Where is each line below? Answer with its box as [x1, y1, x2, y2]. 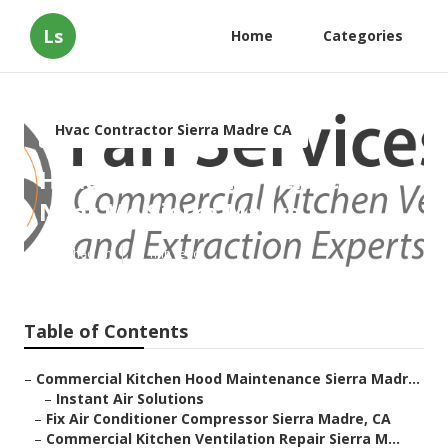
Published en [39, 245, 112, 263]
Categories [323, 26, 403, 45]
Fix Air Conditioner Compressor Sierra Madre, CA [46, 409, 391, 429]
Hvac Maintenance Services [39, 163, 365, 197]
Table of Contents [24, 319, 188, 344]
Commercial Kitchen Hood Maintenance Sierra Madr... [36, 369, 420, 389]
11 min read [133, 245, 201, 263]
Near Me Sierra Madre [39, 195, 301, 229]
